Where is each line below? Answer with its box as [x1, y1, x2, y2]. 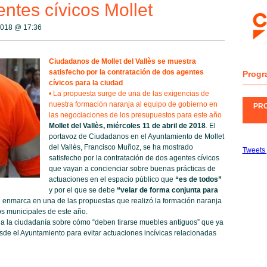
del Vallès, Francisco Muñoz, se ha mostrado [48, 143, 193, 151]
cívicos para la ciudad [48, 79, 123, 87]
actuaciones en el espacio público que [48, 175, 175, 184]
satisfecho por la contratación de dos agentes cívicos [48, 154, 219, 162]
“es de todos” [175, 175, 222, 184]
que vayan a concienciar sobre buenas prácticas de [48, 164, 216, 173]
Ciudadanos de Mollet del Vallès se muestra [48, 57, 196, 66]
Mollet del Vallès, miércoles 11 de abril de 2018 [48, 122, 206, 130]
